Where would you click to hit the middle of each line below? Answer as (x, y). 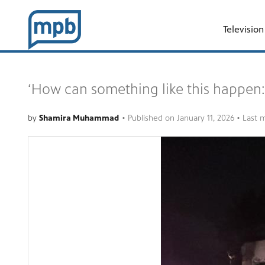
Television (243, 29)
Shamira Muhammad (79, 118)
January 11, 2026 (206, 118)
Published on (152, 118)
